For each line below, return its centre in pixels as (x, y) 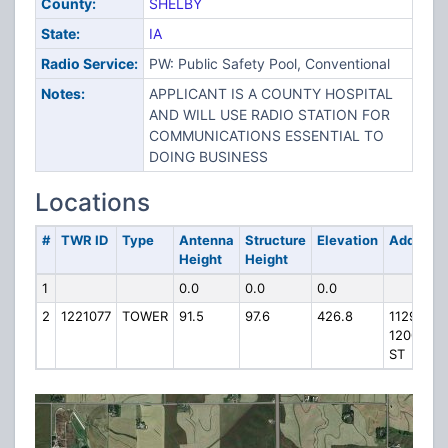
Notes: (62, 93)
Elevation (347, 240)
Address (415, 240)
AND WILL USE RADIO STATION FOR (269, 114)
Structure (275, 240)
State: (60, 33)
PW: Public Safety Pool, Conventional (269, 63)
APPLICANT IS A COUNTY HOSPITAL (270, 93)
